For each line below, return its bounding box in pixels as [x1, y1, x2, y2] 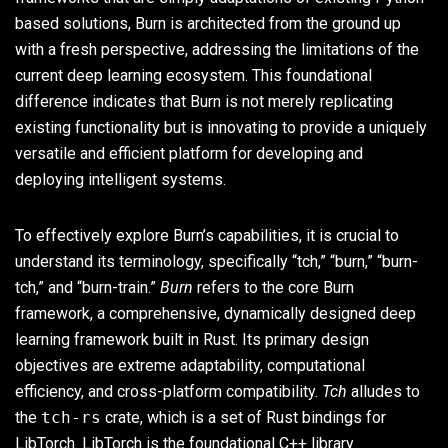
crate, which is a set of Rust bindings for [101, 407, 386, 427]
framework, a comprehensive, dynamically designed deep [15, 303, 416, 323]
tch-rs [41, 407, 101, 427]
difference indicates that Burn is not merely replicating [15, 91, 393, 111]
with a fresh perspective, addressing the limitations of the [15, 39, 419, 59]
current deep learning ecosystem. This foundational [15, 65, 372, 85]
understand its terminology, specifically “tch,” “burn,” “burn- [15, 251, 418, 271]
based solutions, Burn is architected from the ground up [15, 13, 401, 33]
